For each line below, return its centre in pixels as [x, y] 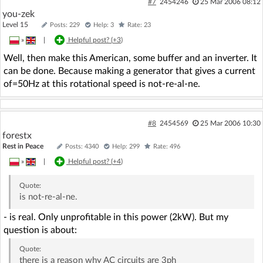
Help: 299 [126, 146]
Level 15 [21, 24]
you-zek [18, 14]
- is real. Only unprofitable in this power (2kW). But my [116, 217]
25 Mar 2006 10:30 [230, 123]
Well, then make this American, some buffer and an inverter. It [130, 58]
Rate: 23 [139, 25]
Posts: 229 [65, 25]
